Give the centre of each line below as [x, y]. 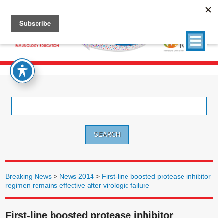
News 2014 [77, 176]
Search [17, 92]
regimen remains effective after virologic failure [78, 185]
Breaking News [29, 176]
